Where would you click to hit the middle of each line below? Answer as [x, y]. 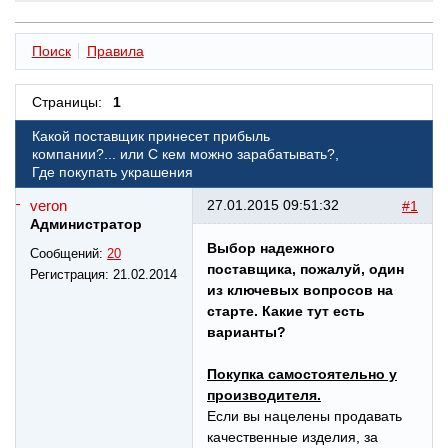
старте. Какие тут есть [286, 311]
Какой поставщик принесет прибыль [150, 136]
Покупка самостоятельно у [302, 374]
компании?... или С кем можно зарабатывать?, [185, 154]
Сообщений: [68, 254]
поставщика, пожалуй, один [305, 269]
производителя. [264, 395]
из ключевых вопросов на [300, 290]
